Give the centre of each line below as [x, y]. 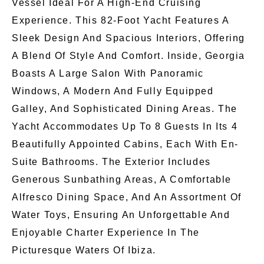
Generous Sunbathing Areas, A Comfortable [122, 179]
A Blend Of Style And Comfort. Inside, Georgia [129, 55]
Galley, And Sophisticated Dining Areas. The [125, 108]
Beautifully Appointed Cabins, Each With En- [125, 144]
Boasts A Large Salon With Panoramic [108, 73]
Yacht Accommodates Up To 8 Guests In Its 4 [125, 126]
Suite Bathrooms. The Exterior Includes [111, 161]
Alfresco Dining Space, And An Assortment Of [127, 197]
